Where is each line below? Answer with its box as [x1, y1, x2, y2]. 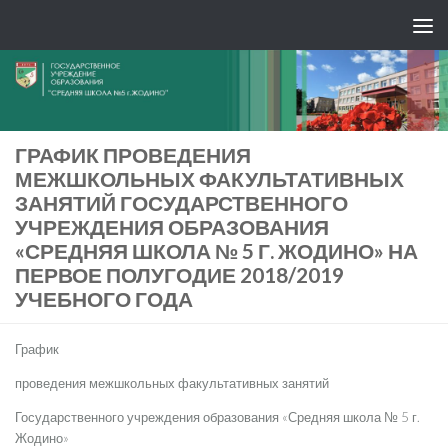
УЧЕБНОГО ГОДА [15, 286, 193, 311]
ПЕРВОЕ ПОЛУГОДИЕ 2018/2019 [15, 262, 344, 287]
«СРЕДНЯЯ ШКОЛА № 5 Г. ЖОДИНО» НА [15, 238, 418, 263]
